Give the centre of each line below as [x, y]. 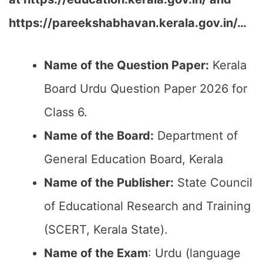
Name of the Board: [99, 136]
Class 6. [66, 112]
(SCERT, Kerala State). [106, 230]
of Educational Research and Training [147, 206]
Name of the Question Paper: [127, 65]
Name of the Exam [96, 253]
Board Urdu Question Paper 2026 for [146, 89]
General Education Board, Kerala [134, 159]
